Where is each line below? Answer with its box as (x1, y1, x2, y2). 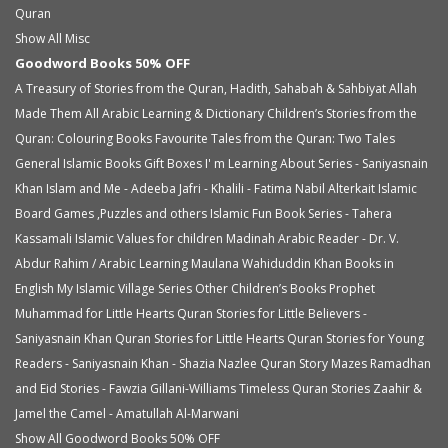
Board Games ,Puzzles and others (15, 204, 207, 222)
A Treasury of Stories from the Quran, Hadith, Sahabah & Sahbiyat (15, 79, 386, 97)
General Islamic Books (15, 154, 141, 172)
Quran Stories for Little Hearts (115, 329, 284, 347)
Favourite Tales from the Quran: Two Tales (155, 129, 395, 147)
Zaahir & (373, 379, 422, 397)
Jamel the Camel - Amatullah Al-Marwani (15, 404, 239, 422)
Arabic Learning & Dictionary (102, 104, 264, 122)
